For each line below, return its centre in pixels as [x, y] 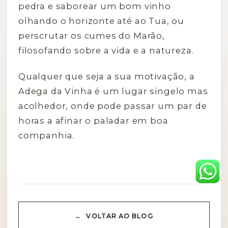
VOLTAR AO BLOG [120, 216]
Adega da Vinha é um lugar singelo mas [113, 91]
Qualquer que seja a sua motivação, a [107, 76]
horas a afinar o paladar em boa [93, 120]
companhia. [47, 135]
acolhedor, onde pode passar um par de [113, 106]
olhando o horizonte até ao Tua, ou [102, 21]
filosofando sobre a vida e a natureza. [106, 50]
